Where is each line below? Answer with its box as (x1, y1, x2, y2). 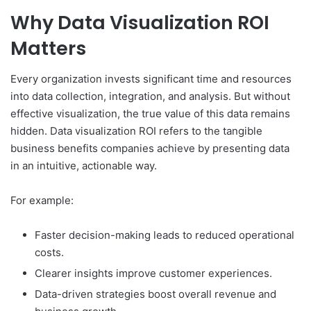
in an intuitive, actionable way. (10, 159, 157, 173)
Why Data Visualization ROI (10, 9, 269, 35)
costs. (35, 246, 64, 260)
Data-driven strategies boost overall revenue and (35, 287, 276, 301)
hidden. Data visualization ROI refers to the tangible (10, 124, 262, 138)
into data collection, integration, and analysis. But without (10, 90, 290, 103)
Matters (10, 35, 86, 61)
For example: (10, 194, 74, 208)
